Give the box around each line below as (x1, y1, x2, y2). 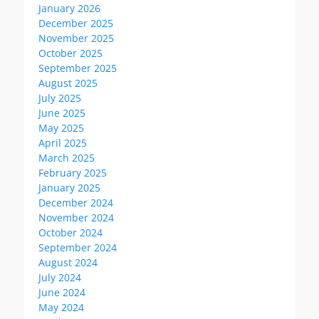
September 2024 (38, 241, 117, 254)
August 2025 (38, 76, 98, 90)
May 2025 (38, 121, 84, 135)
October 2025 (38, 46, 103, 60)
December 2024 (38, 196, 113, 209)
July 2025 (38, 91, 81, 105)
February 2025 (38, 166, 107, 179)
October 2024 (38, 226, 103, 239)
